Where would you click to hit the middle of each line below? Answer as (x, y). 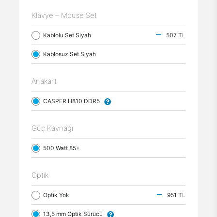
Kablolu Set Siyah (69, 35)
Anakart (44, 81)
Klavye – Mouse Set (64, 15)
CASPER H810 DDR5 (74, 101)
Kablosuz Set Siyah (72, 54)
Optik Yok (58, 195)
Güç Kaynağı (52, 128)
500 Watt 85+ (64, 148)
